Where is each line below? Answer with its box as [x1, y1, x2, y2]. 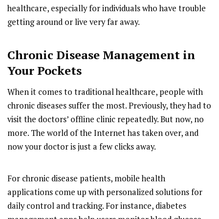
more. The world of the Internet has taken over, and [7, 127, 198, 138]
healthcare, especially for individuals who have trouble [7, 3, 206, 14]
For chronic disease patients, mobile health [7, 173, 165, 184]
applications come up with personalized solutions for [7, 186, 202, 197]
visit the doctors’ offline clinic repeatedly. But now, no [7, 113, 204, 125]
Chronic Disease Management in [7, 47, 195, 63]
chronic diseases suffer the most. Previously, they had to [7, 100, 211, 111]
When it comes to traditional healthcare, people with [7, 86, 203, 97]
